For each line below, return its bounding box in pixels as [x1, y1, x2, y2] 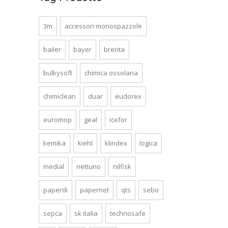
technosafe [110, 209, 146, 218]
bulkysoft [43, 68, 72, 78]
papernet [80, 185, 109, 195]
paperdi [43, 185, 68, 195]
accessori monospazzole [65, 21, 142, 31]
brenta [104, 45, 125, 54]
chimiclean [43, 92, 76, 101]
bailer [43, 45, 61, 54]
